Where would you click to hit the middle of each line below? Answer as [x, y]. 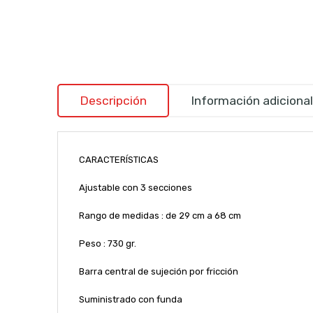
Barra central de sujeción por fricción [158, 271]
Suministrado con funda [130, 299]
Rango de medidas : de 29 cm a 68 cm [160, 215]
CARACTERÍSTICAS [118, 159]
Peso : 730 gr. [107, 243]
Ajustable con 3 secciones [135, 187]
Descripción [113, 100]
